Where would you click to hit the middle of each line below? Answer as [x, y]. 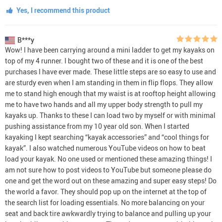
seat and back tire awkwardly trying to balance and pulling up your [108, 213]
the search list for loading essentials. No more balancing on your [105, 202]
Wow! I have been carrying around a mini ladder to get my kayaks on [110, 50]
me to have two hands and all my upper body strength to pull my [104, 104]
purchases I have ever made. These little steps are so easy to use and [111, 71]
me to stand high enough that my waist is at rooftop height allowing [110, 93]
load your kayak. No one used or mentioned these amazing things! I [109, 159]
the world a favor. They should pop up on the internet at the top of [106, 191]
